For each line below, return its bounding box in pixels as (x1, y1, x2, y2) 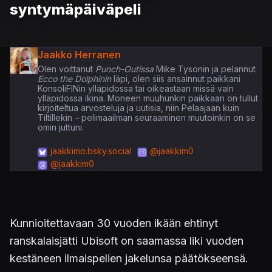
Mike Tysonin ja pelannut (153, 63, 256, 74)
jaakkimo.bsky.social (50, 145, 131, 156)
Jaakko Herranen (37, 48, 121, 61)
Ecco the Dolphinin (37, 73, 111, 84)
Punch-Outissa (92, 63, 154, 74)
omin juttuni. (37, 121, 84, 132)
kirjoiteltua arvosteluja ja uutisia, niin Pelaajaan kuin (37, 102, 239, 113)
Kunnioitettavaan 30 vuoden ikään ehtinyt (10, 216, 218, 229)
